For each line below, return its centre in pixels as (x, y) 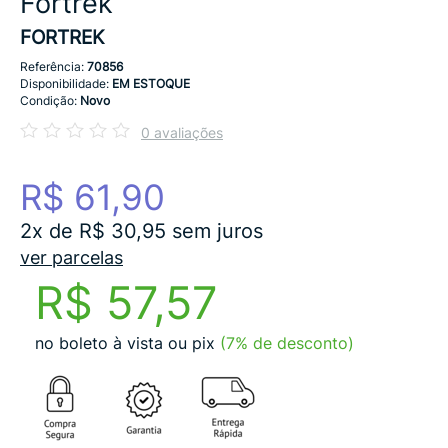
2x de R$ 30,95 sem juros (141, 231)
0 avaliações (182, 132)
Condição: (50, 100)
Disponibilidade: (66, 83)
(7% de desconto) (287, 343)
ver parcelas (71, 257)
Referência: (53, 66)
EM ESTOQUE (151, 83)
